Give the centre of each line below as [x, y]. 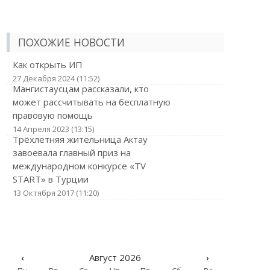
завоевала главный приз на [71, 152]
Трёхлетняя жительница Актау [80, 139]
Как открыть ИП [47, 64]
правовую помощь [52, 115]
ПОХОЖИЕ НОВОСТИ [71, 42]
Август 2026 [115, 257]
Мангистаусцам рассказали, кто [80, 89]
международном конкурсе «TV [79, 166]
